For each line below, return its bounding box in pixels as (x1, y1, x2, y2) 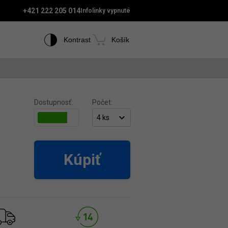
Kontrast (64, 35, 91, 44)
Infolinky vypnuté (80, 7, 130, 14)
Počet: (92, 98, 112, 106)
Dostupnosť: (34, 98, 73, 106)
